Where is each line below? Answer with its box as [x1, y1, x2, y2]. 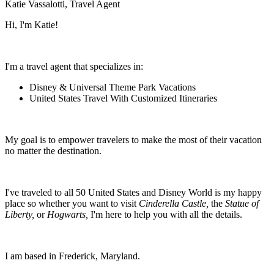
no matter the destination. [5, 146, 102, 156]
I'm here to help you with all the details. [88, 209, 245, 220]
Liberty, [5, 209, 37, 220]
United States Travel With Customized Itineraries [29, 93, 220, 103]
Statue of [225, 198, 259, 209]
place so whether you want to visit [5, 198, 139, 209]
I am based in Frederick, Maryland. [5, 251, 143, 261]
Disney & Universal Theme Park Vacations [29, 82, 196, 92]
